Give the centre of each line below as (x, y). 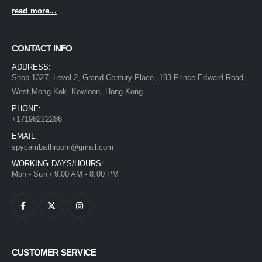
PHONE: (27, 109)
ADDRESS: (32, 67)
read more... (34, 11)
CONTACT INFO (42, 49)
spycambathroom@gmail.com (63, 147)
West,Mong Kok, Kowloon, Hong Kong (77, 92)
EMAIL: (25, 136)
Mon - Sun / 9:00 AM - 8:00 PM (65, 174)
